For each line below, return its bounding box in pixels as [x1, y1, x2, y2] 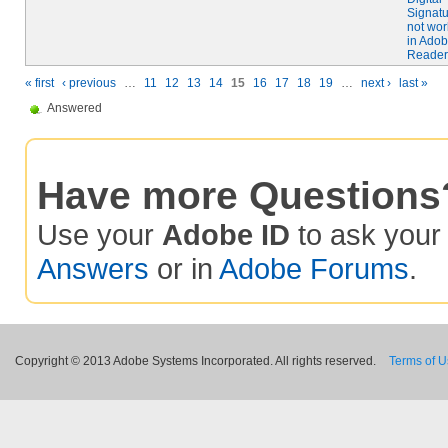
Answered [47, 101, 102, 116]
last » [399, 76, 428, 90]
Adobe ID [162, 218, 290, 251]
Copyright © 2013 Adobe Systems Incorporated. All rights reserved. [15, 354, 379, 368]
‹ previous [62, 76, 116, 90]
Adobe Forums [219, 252, 409, 285]
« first [25, 76, 54, 90]
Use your [37, 218, 162, 251]
